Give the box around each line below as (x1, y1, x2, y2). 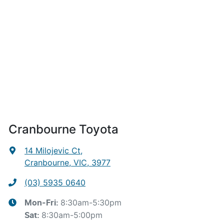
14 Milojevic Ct (24, 145, 80, 155)
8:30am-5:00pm (41, 209, 102, 220)
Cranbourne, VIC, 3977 (24, 157, 110, 167)
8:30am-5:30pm (60, 197, 121, 207)
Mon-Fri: (24, 198, 60, 207)
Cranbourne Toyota (8, 121, 118, 136)
